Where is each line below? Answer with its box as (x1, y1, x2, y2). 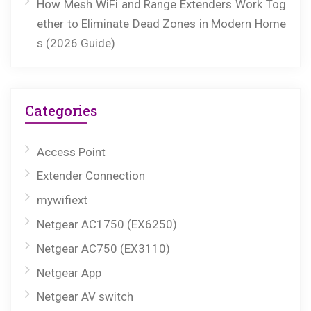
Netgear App (37, 265, 101, 280)
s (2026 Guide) (37, 35, 115, 50)
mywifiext (37, 193, 87, 208)
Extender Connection (37, 169, 145, 183)
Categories (25, 101, 97, 119)
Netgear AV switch (37, 289, 133, 304)
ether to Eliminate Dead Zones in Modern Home (37, 16, 286, 31)
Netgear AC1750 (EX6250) (37, 217, 177, 232)
